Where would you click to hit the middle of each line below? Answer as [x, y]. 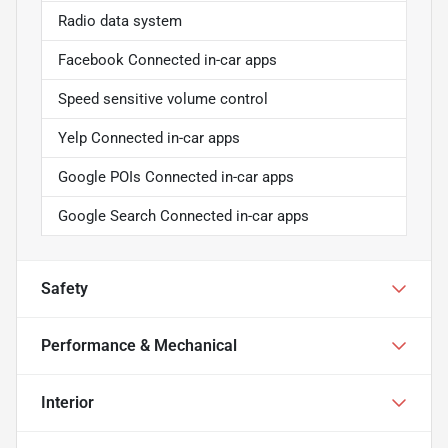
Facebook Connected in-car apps [167, 59]
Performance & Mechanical [139, 345]
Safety [64, 288]
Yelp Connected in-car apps [149, 137]
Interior [67, 402]
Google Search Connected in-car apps [183, 215]
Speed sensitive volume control [163, 98]
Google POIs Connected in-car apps [176, 176]
